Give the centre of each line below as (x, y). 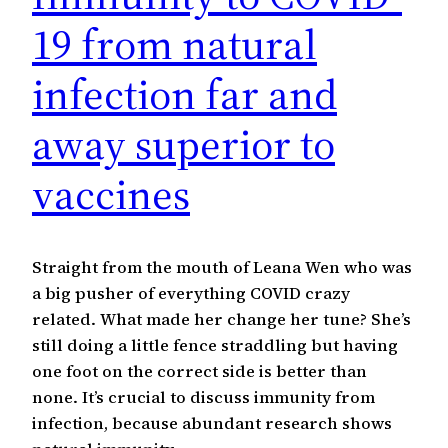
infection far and (184, 93)
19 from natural (174, 43)
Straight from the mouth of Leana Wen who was (222, 266)
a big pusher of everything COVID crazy (191, 292)
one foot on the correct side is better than (199, 370)
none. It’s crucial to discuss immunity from (203, 396)
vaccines (111, 193)
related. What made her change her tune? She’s (221, 318)
